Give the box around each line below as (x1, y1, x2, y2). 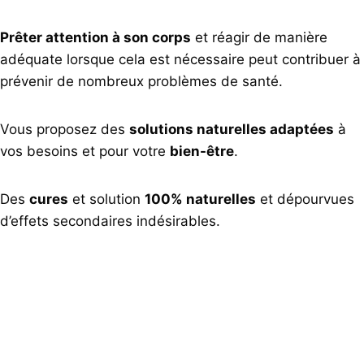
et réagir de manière (191, 28, 327, 45)
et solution (68, 190, 145, 207)
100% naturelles (145, 190, 256, 207)
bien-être (170, 142, 234, 159)
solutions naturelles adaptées (129, 120, 334, 137)
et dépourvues (256, 190, 354, 207)
